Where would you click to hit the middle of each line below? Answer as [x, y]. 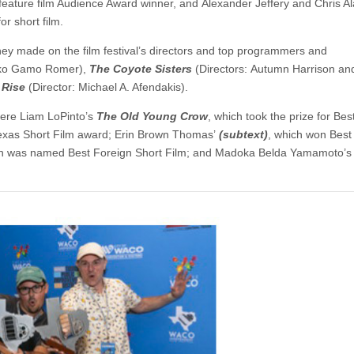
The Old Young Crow [152, 116]
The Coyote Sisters [141, 68]
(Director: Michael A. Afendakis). [107, 87]
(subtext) [243, 134]
